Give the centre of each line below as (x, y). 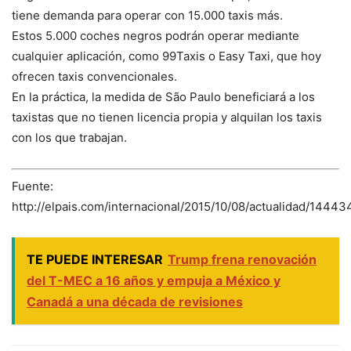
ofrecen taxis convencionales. (94, 77)
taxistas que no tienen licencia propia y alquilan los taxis (167, 118)
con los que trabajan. (69, 138)
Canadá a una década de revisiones (135, 301)
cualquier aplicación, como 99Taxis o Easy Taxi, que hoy (166, 56)
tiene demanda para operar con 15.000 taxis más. (147, 16)
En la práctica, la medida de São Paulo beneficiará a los (163, 97)
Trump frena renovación (242, 259)
